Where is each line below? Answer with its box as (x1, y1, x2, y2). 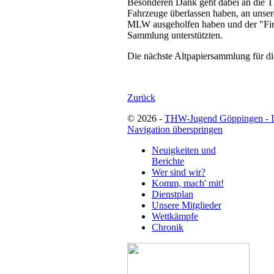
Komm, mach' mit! (152, 177, 224, 188)
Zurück (127, 92, 155, 103)
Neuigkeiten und (152, 144, 216, 155)
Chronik (152, 221, 183, 232)
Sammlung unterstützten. (127, 29, 223, 40)
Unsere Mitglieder (152, 199, 221, 210)
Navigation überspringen (127, 124, 223, 135)
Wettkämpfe (152, 210, 198, 221)
